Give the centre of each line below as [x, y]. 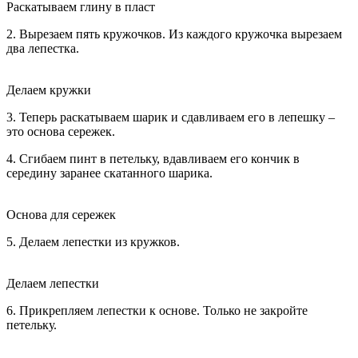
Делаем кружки [49, 89]
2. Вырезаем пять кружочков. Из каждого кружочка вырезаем [174, 34]
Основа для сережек [61, 214]
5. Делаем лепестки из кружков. [93, 241]
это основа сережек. [61, 131]
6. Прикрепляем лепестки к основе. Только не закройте [157, 310]
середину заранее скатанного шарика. [109, 173]
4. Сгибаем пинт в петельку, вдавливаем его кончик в [153, 158]
